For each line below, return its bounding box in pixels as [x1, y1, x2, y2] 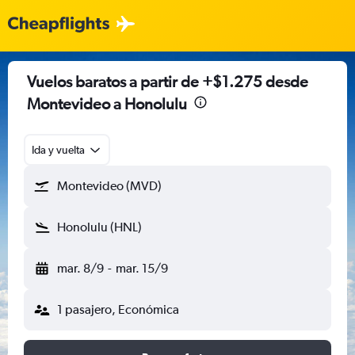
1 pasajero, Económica [57, 302, 179, 317]
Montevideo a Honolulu [27, 94, 187, 113]
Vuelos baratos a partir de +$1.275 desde [27, 72, 308, 90]
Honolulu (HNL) [57, 219, 142, 235]
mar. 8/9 [57, 261, 104, 276]
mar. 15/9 [115, 261, 168, 276]
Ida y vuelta [32, 143, 85, 156]
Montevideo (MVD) [57, 178, 162, 193]
